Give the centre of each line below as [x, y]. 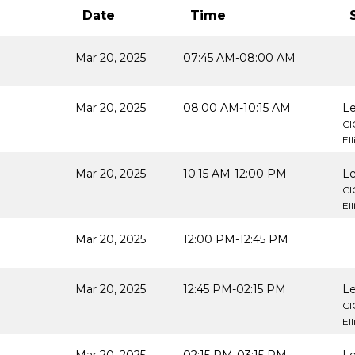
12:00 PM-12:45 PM [236, 239]
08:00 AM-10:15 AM [237, 108]
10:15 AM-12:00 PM [235, 174]
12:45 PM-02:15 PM [235, 289]
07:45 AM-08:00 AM [239, 58]
